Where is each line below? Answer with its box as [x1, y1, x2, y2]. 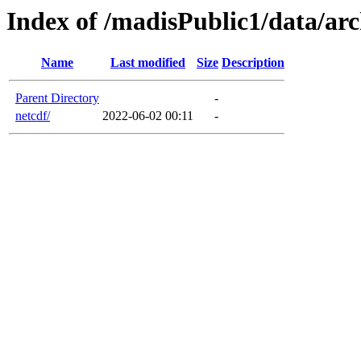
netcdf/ [15, 109, 50, 123]
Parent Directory [15, 91, 99, 106]
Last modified [110, 56, 185, 70]
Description [222, 56, 284, 70]
